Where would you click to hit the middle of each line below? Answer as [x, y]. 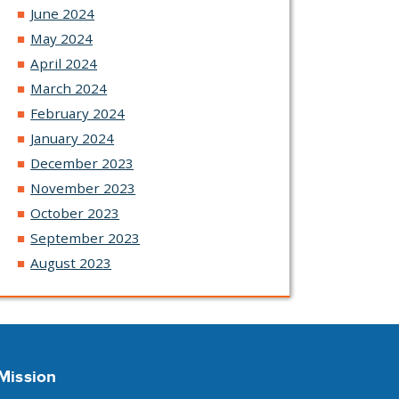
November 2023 [83, 188]
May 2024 [62, 39]
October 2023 [75, 213]
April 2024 [64, 64]
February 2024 [78, 114]
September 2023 [85, 238]
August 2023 [71, 263]
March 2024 [69, 89]
